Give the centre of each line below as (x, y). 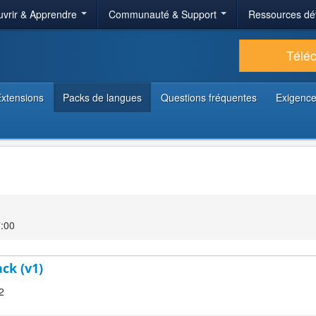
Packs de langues (102, 97)
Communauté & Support (164, 14)
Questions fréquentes (209, 97)
